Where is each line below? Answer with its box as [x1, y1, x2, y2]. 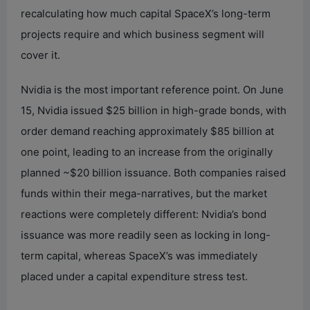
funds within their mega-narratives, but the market [21, 186, 267, 200]
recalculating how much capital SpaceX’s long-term [21, 6, 271, 20]
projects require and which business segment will [21, 27, 264, 41]
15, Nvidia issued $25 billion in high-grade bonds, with [21, 103, 286, 117]
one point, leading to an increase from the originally [21, 145, 273, 158]
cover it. [21, 48, 60, 62]
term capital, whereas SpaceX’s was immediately [21, 248, 257, 262]
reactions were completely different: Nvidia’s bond [21, 207, 266, 221]
